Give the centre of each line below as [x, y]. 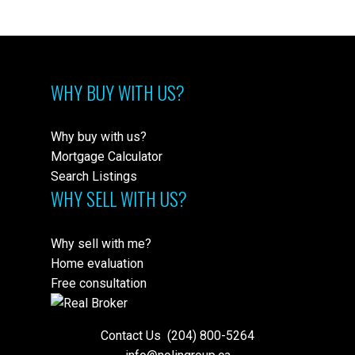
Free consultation [99, 283]
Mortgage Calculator [107, 157]
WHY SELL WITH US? [119, 199]
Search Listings [94, 177]
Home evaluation [97, 263]
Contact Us [132, 335]
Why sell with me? [101, 243]
